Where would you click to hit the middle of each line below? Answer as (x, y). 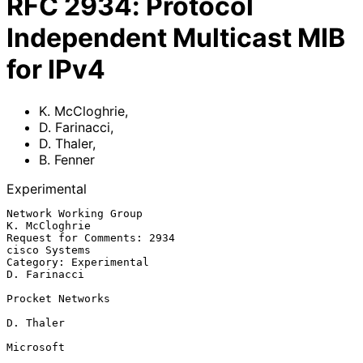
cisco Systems (49, 250)
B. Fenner (67, 159)
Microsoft (36, 347)
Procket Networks (58, 298)
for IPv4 (56, 70)
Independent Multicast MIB (176, 38)
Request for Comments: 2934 (91, 237)
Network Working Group (75, 213)
